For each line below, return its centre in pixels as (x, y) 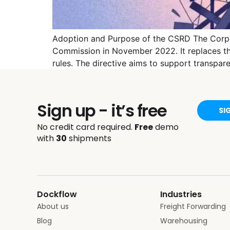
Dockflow (57, 194)
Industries (181, 194)
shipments (89, 138)
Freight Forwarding (193, 206)
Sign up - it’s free (102, 111)
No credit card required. (86, 127)
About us (53, 206)
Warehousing (184, 221)
